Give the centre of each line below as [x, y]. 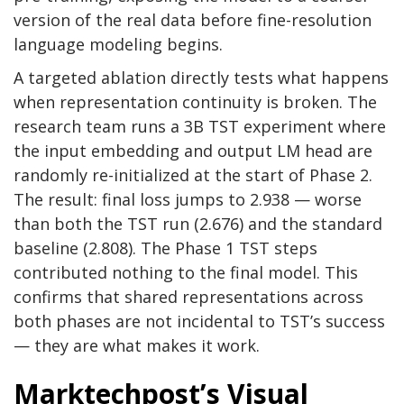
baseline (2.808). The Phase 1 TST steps [165, 248]
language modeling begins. [118, 45]
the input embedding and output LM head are [193, 151]
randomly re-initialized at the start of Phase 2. [193, 175]
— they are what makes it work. [137, 346]
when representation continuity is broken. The [195, 102]
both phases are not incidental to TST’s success [199, 321]
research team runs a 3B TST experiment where [200, 127]
